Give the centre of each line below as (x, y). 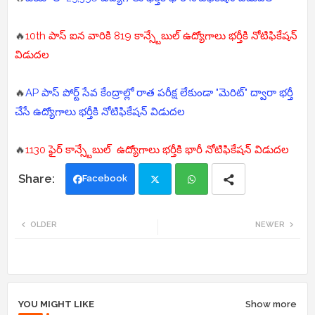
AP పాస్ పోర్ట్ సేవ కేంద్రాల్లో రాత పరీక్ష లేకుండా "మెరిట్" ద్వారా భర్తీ (159, 93)
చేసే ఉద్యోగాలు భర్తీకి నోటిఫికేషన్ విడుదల (100, 112)
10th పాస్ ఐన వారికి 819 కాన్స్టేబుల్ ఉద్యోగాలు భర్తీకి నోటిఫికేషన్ (161, 36)
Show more (271, 304)
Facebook (105, 179)
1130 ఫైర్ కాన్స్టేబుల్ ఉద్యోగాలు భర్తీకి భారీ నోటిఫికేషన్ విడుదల (157, 150)
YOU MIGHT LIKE (56, 304)
